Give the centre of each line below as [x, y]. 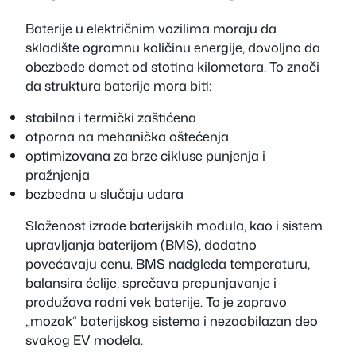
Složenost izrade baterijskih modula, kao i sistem [174, 226]
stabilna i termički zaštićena [111, 118]
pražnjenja [58, 175]
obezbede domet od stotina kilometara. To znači [172, 66]
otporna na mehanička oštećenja [127, 137]
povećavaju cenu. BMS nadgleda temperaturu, [168, 264]
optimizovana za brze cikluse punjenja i [145, 156]
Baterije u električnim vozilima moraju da [151, 28]
